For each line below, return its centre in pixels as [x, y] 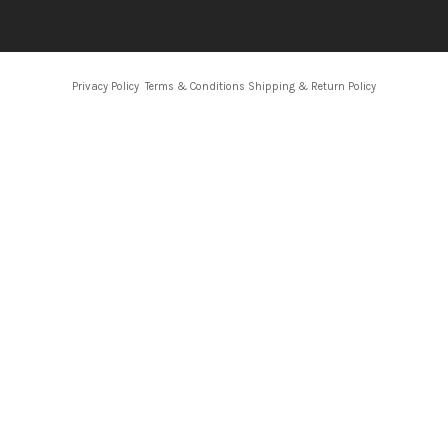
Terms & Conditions [195, 86]
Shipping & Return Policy [312, 86]
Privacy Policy [105, 86]
